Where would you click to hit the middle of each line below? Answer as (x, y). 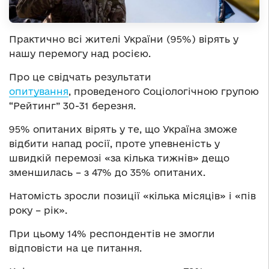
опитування (39, 91)
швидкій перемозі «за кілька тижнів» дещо (119, 158)
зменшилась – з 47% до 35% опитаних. (107, 172)
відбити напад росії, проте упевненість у (114, 143)
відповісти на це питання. (75, 248)
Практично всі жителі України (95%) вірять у (124, 39)
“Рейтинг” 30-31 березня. (72, 105)
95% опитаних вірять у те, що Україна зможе (123, 129)
